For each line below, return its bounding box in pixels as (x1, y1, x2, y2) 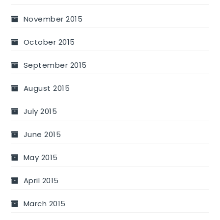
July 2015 (23, 106, 57, 117)
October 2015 (23, 37, 75, 48)
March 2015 (23, 198, 66, 209)
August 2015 (23, 83, 70, 94)
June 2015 (23, 129, 61, 140)
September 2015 (23, 60, 87, 71)
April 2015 (23, 175, 59, 186)
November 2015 (23, 14, 83, 25)
